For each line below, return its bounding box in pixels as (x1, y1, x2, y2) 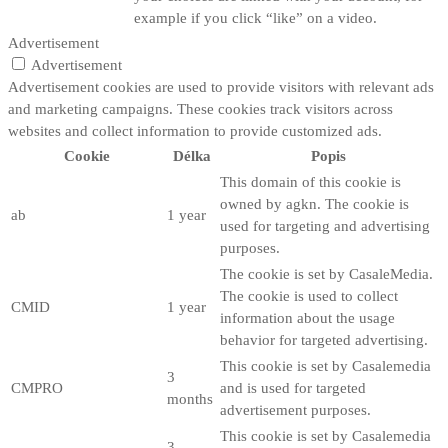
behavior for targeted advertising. (220, 331, 428, 348)
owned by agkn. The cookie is (220, 195, 409, 212)
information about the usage (220, 309, 395, 326)
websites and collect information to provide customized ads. (8, 122, 382, 139)
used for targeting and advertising (220, 217, 430, 234)
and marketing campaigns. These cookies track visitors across (8, 100, 393, 117)
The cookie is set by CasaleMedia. (220, 265, 433, 282)
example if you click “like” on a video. (134, 9, 377, 26)
